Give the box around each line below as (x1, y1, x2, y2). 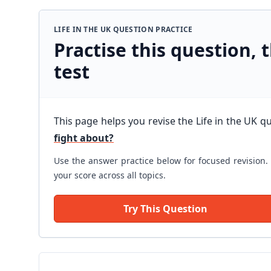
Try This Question (123, 202, 207, 215)
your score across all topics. (54, 169, 166, 181)
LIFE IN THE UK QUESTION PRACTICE (54, 24, 193, 34)
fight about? (54, 131, 114, 145)
